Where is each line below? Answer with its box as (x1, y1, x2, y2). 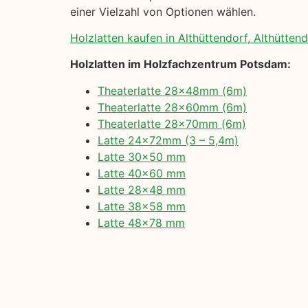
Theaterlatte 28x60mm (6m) (98, 100, 247, 114)
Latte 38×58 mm (98, 199, 186, 213)
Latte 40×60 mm (98, 166, 186, 180)
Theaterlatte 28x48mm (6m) (98, 83, 247, 98)
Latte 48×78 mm (98, 215, 185, 230)
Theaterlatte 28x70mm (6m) (98, 116, 246, 131)
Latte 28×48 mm (98, 182, 186, 197)
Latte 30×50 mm (98, 149, 186, 164)
